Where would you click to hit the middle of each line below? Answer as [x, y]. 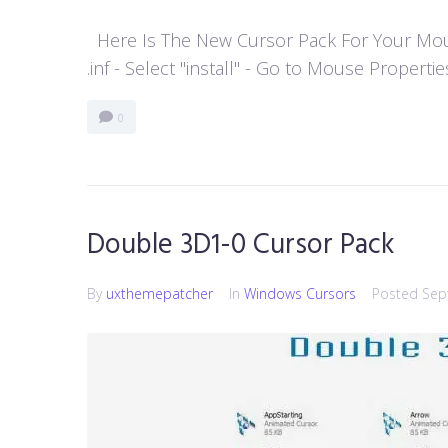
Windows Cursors [300, 293]
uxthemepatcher [159, 293]
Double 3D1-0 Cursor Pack [241, 245]
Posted [397, 293]
